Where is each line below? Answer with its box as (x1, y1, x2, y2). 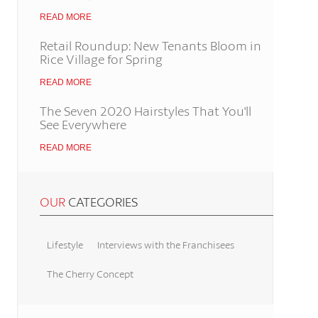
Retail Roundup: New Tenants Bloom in (39, 37, 261, 54)
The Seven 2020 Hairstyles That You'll (39, 102, 251, 119)
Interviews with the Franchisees (97, 238, 234, 251)
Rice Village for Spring (39, 50, 163, 67)
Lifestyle (46, 238, 83, 251)
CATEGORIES (65, 193, 138, 210)
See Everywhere (39, 116, 126, 133)
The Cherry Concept (46, 267, 133, 280)
